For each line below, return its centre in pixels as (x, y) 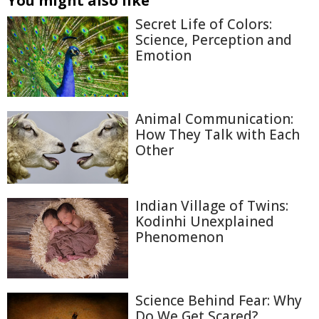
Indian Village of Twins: (212, 206)
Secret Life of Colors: (204, 24)
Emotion (163, 56)
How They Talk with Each (218, 134)
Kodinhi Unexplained (205, 222)
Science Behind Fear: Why (219, 301)
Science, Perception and (214, 40)
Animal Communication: (214, 119)
